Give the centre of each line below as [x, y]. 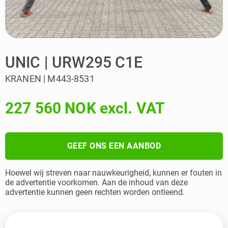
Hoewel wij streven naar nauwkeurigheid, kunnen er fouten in [113, 173]
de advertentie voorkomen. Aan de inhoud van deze [96, 182]
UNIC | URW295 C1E [74, 62]
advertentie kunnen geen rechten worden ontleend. [95, 192]
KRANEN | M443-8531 [50, 79]
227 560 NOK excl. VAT [85, 108]
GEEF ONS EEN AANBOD [114, 146]
